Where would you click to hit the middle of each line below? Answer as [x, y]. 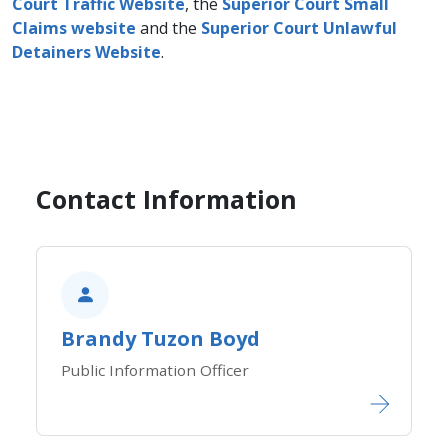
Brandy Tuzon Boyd [160, 339]
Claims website [74, 28]
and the [168, 28]
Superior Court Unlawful [299, 28]
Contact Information [166, 199]
